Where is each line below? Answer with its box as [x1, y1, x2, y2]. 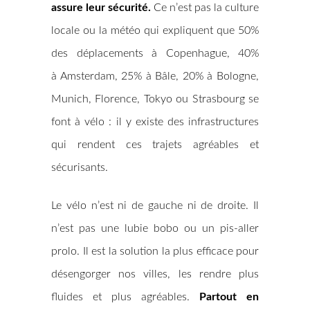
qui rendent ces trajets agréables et [51, 139, 259, 150]
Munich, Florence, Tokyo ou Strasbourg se [51, 93, 259, 104]
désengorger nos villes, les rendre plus [51, 268, 259, 280]
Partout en [199, 291, 259, 302]
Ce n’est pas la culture [154, 2, 259, 13]
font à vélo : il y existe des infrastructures [51, 116, 259, 127]
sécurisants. [51, 162, 108, 173]
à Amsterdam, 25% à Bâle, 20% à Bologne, [51, 71, 259, 82]
